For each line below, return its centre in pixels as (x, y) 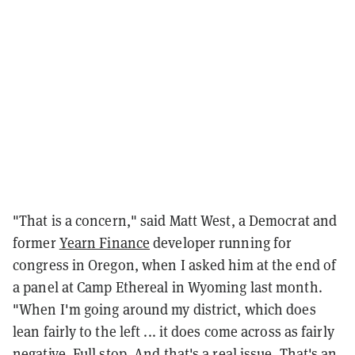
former (36, 243)
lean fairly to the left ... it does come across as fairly (174, 332)
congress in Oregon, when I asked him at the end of (175, 265)
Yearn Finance (105, 243)
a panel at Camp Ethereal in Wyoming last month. (168, 288)
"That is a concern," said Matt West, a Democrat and (175, 221)
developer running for (221, 243)
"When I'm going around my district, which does (164, 310)
